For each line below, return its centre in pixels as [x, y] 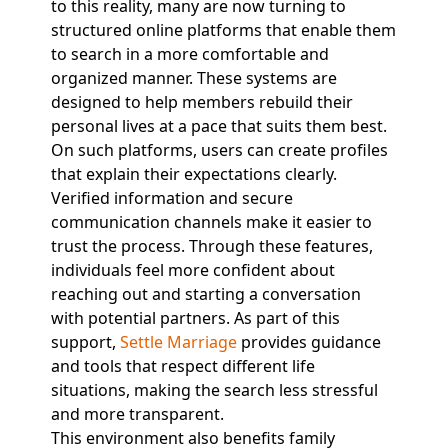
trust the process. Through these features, [211, 246]
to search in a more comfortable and [189, 54]
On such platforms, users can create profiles [219, 150]
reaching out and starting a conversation [205, 294]
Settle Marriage [178, 342]
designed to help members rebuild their [201, 102]
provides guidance [308, 342]
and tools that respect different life [182, 366]
